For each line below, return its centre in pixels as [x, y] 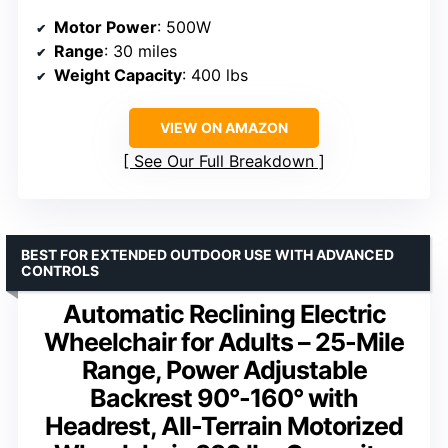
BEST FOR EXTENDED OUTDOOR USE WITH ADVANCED [207, 254]
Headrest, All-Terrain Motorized [224, 425]
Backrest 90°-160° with [224, 397]
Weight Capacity [118, 74]
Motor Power [105, 26]
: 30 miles [140, 50]
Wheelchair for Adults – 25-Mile [224, 341]
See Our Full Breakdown [224, 160]
